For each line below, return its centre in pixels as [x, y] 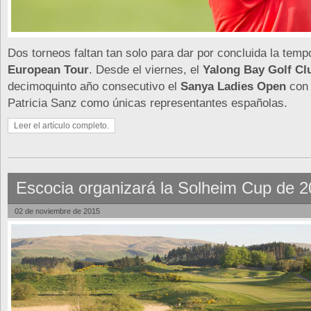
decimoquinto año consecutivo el [94, 86]
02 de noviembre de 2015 [57, 211]
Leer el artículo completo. [61, 126]
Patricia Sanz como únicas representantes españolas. [148, 103]
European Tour [48, 69]
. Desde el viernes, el [146, 69]
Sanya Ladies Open [233, 86]
